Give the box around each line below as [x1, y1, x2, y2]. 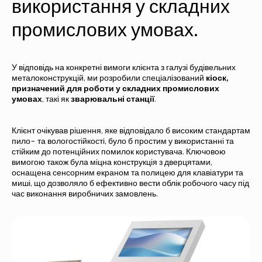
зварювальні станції [71, 94, 154, 105]
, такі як [42, 94, 71, 105]
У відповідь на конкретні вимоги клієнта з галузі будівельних [12, 62, 236, 73]
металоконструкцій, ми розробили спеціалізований [12, 73, 206, 84]
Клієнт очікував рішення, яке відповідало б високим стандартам [12, 125, 250, 136]
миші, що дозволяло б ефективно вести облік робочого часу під [12, 178, 249, 189]
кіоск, [206, 73, 229, 84]
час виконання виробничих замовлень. [12, 188, 158, 199]
